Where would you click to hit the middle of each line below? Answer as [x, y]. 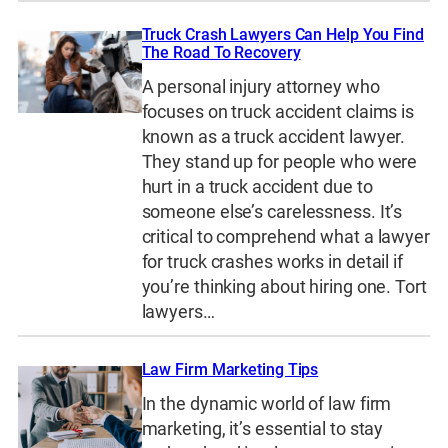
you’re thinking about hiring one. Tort [284, 287]
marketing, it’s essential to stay [262, 429]
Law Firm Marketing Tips [230, 369]
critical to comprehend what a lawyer [285, 237]
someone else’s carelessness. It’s [272, 212]
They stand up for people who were [279, 162]
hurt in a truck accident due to [257, 187]
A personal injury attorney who [260, 87]
